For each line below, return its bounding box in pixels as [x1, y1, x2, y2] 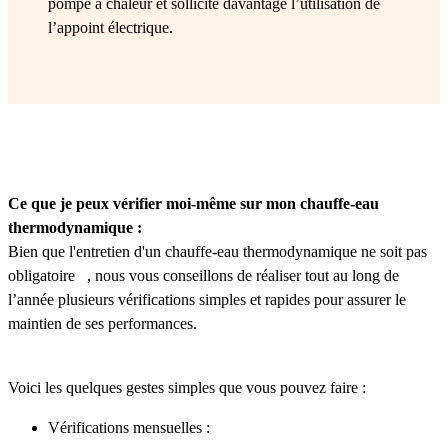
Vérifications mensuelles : [48, 419, 210, 437]
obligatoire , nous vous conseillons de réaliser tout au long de [8, 267, 399, 285]
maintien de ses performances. [8, 315, 201, 333]
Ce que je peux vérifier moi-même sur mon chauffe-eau [8, 195, 379, 213]
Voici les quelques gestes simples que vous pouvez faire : [8, 379, 366, 397]
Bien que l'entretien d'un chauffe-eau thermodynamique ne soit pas [8, 243, 427, 261]
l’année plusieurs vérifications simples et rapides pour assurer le [8, 291, 406, 309]
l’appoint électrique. [48, 19, 173, 37]
